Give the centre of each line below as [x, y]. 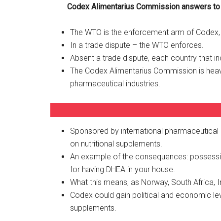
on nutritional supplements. [116, 144]
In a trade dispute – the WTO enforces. [137, 45]
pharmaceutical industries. [115, 83]
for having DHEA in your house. [123, 169]
